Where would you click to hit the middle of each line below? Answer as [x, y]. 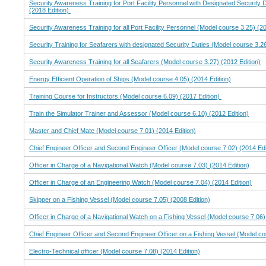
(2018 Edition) [50, 10]
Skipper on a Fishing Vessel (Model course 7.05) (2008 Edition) [120, 200]
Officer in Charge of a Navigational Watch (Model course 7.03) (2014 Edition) [139, 165]
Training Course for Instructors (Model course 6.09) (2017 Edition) [125, 96]
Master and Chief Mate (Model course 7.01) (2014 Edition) [113, 131]
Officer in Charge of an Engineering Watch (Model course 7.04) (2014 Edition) [140, 183]
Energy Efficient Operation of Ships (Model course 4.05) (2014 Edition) [130, 79]
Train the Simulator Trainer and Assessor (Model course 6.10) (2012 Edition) [139, 114]
